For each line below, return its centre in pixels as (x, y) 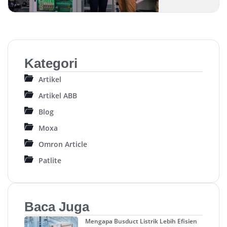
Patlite (50, 160)
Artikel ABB (58, 95)
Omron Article (63, 144)
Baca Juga (57, 207)
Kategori (51, 64)
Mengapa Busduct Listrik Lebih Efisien (141, 221)
